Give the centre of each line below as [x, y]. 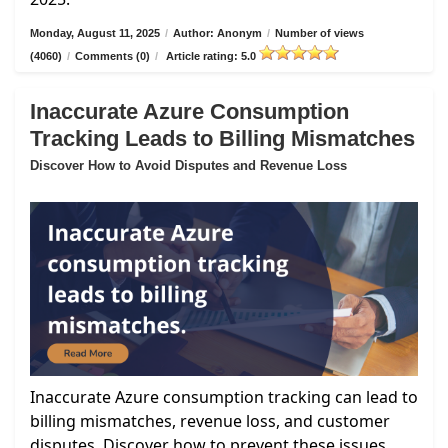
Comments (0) [112, 56]
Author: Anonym [217, 33]
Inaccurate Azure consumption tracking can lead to [224, 396]
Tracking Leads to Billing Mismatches [222, 139]
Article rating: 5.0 [211, 56]
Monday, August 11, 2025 [95, 33]
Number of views [319, 33]
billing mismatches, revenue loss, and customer [210, 420]
